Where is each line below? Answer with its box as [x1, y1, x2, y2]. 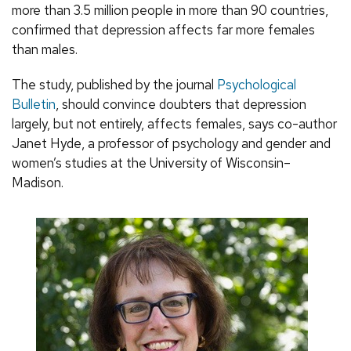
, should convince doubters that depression [56, 96, 306, 114]
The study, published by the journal [12, 76, 217, 94]
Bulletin [12, 96, 56, 114]
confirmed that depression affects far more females [12, 21, 315, 39]
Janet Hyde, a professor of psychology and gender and [12, 135, 331, 153]
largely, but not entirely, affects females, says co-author [12, 115, 337, 133]
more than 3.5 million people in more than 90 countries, [12, 2, 328, 20]
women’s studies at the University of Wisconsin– [12, 154, 291, 172]
